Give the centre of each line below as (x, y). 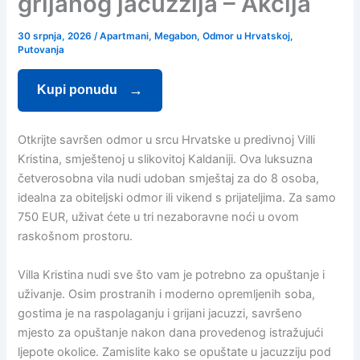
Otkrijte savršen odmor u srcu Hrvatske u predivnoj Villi (167, 140)
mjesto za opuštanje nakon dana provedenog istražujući (171, 332)
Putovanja (41, 50)
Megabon (176, 37)
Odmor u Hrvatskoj (247, 37)
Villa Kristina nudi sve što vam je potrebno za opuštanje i (172, 274)
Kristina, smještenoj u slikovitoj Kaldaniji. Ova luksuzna (166, 160)
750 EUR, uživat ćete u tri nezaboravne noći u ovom (159, 217)
